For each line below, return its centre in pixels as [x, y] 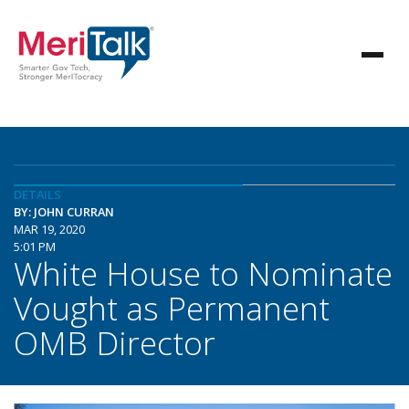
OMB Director [115, 342]
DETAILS [37, 194]
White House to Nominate [203, 273]
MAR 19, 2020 [49, 229]
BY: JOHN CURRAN [64, 212]
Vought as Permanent [172, 308]
